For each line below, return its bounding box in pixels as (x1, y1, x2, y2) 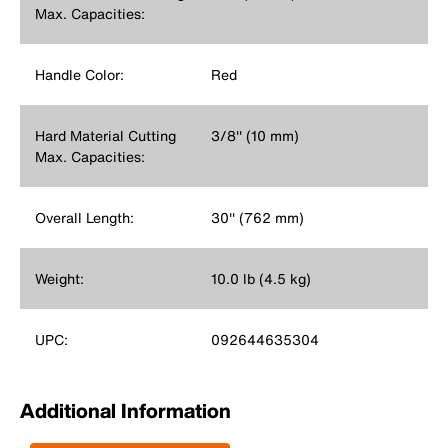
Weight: (35, 268, 84, 289)
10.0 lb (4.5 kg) (210, 268, 311, 289)
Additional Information (20, 396, 231, 425)
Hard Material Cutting (35, 125, 176, 146)
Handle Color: (35, 64, 124, 85)
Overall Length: (35, 207, 134, 228)
